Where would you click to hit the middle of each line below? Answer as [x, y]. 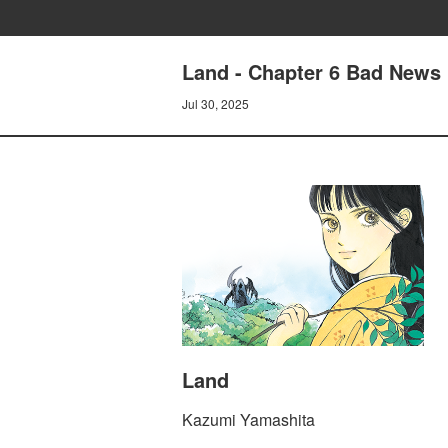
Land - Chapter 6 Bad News [311, 71]
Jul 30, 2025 [215, 103]
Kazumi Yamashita [248, 420]
